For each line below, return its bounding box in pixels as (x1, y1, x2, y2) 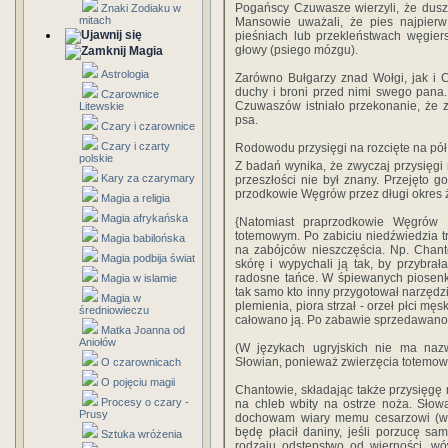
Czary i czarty (101, 140, 170, 152)
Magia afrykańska (101, 212, 188, 224)
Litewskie (79, 100, 124, 112)
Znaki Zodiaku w (101, 2, 181, 14)
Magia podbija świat (101, 252, 195, 264)
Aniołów (79, 336, 116, 348)
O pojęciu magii (101, 376, 175, 388)
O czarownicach (101, 356, 181, 368)
